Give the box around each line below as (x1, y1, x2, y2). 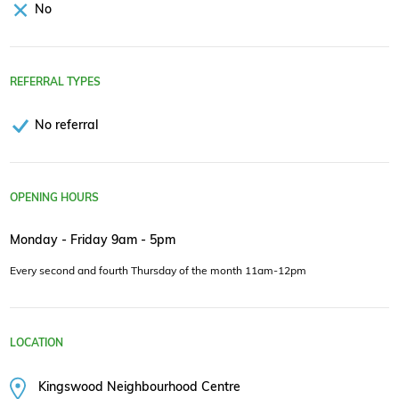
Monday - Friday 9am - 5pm (10, 232, 175, 248)
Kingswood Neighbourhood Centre (38, 378, 241, 394)
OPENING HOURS (10, 190, 99, 204)
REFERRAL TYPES (10, 75, 101, 89)
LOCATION (10, 336, 63, 350)
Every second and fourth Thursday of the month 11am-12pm (10, 264, 306, 278)
